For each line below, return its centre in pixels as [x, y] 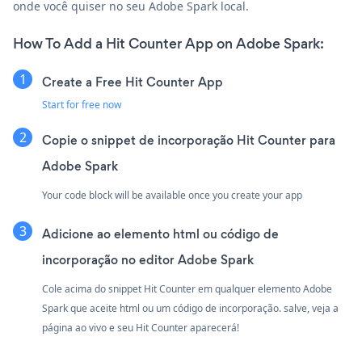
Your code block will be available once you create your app [172, 195]
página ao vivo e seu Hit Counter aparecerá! [141, 327]
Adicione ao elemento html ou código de [160, 234]
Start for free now [82, 104]
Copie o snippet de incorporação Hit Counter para [189, 140]
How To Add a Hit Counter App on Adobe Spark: [168, 43]
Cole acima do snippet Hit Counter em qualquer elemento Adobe [187, 288]
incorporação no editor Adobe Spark [148, 259]
